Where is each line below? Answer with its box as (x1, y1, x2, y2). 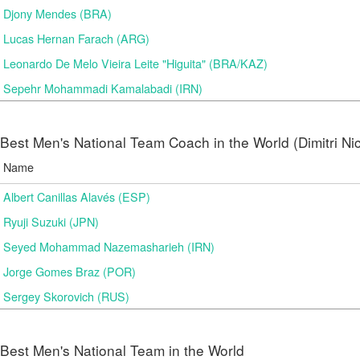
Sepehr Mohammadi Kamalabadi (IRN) (3, 80, 202, 96)
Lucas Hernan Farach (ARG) (3, 30, 149, 47)
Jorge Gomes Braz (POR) (3, 263, 136, 280)
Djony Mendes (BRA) (3, 5, 112, 22)
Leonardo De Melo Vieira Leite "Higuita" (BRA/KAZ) (3, 55, 268, 72)
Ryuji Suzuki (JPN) (3, 213, 99, 230)
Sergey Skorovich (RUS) (3, 288, 129, 305)
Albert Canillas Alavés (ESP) (3, 188, 150, 205)
